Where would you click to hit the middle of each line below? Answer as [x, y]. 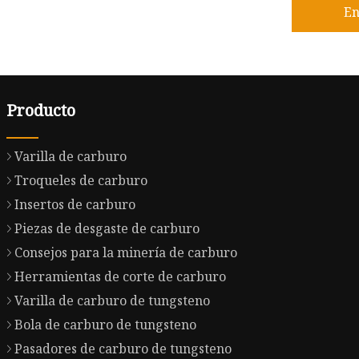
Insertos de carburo [75, 205]
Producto [41, 111]
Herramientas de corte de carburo [121, 277]
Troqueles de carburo [81, 181]
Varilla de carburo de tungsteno [113, 301]
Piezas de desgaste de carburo [107, 229]
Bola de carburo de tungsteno [106, 325]
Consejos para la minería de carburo [126, 253]
